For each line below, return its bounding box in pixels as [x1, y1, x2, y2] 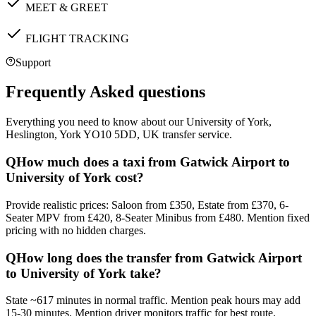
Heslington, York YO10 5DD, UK [6, 128, 159, 141]
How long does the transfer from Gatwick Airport [16, 250, 302, 265]
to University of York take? [6, 265, 162, 281]
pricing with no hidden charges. [6, 224, 146, 236]
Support [16, 56, 51, 68]
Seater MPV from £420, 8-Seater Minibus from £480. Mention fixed [6, 211, 310, 224]
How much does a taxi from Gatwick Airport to [16, 154, 290, 170]
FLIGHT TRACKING [23, 32, 129, 44]
